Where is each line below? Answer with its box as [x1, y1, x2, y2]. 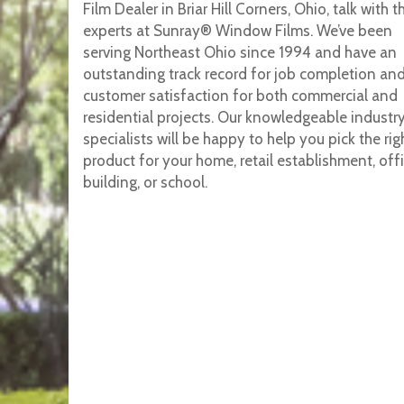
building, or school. [82, 173, 207, 192]
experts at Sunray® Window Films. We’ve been [82, 22, 392, 41]
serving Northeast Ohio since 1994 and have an [82, 43, 397, 62]
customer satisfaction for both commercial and [82, 87, 398, 106]
